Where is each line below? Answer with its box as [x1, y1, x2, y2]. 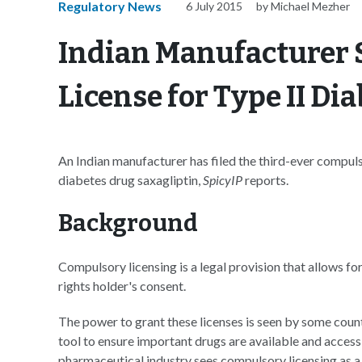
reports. [242, 172, 288, 187]
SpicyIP [203, 172, 242, 187]
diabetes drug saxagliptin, [58, 172, 203, 187]
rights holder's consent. [58, 278, 186, 293]
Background [58, 209, 198, 238]
